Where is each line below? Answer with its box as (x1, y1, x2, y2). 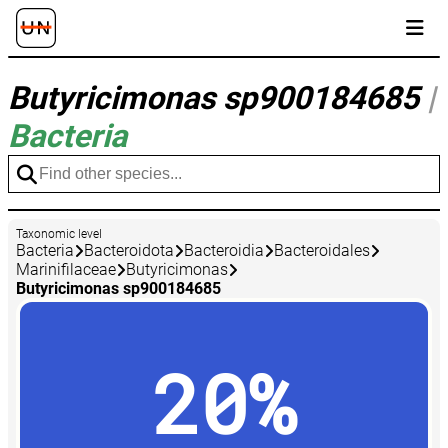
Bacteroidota (84, 241, 174, 261)
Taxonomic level (16, 227, 102, 242)
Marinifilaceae (16, 260, 116, 280)
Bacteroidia (184, 241, 264, 261)
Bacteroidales (274, 241, 370, 261)
